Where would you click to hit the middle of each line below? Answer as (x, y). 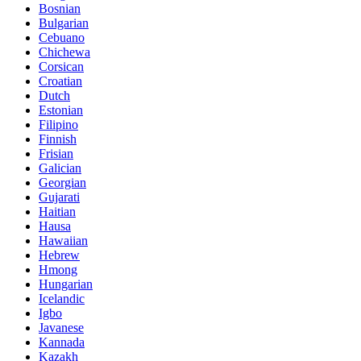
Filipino (58, 124)
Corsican (61, 66)
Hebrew (59, 255)
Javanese (61, 327)
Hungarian (66, 284)
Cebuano (62, 37)
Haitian (57, 211)
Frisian (56, 153)
